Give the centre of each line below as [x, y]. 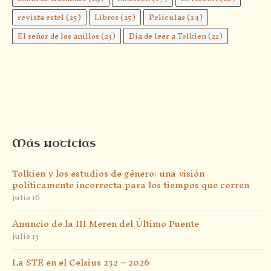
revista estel [42, 17]
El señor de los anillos [59, 36]
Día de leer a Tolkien [168, 36]
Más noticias [54, 143]
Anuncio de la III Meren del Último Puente [106, 224]
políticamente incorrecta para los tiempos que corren [131, 185]
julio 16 [26, 198]
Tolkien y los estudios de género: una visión [108, 173]
